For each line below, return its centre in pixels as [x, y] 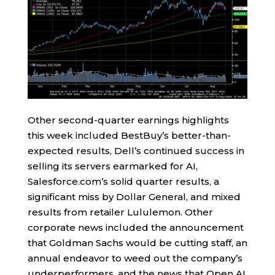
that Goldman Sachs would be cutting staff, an [137, 242]
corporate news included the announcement [135, 227]
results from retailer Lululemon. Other [120, 212]
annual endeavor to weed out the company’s [135, 258]
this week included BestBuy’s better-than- [129, 135]
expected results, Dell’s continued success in [136, 150]
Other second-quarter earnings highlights [128, 120]
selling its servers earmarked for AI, [112, 166]
